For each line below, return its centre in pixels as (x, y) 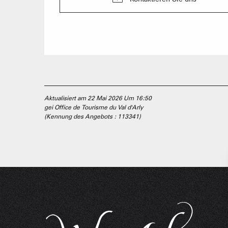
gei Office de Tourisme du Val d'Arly (94, 107)
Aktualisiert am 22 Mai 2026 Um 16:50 (98, 98)
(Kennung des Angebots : (81, 116)
